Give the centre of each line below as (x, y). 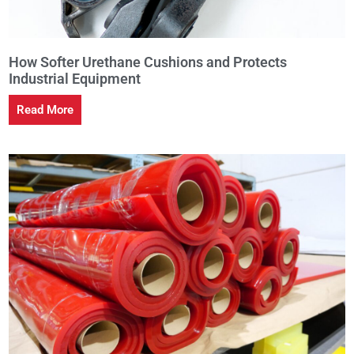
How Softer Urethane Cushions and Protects (147, 62)
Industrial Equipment (74, 78)
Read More (45, 109)
